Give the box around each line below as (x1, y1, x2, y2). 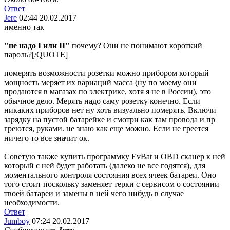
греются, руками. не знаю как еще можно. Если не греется (4, 124, 208, 133)
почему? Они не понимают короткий (70, 41, 202, 50)
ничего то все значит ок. (4, 133, 89, 142)
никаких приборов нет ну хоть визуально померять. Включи (4, 106, 216, 114)
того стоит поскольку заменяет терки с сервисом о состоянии (4, 180, 219, 188)
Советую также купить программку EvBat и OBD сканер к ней (4, 152, 225, 161)
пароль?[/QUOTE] (4, 50, 68, 59)
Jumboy (4, 217, 30, 225)
